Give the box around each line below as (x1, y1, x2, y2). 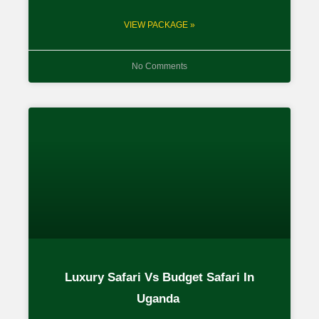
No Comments (132, 61, 187, 71)
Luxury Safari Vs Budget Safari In (65, 270, 254, 284)
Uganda (136, 291, 183, 305)
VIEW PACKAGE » (124, 19, 195, 30)
